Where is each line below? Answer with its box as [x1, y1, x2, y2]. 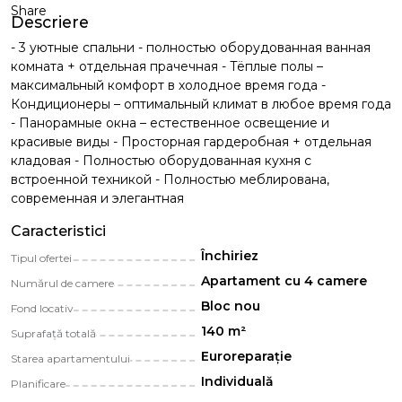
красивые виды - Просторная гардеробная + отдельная [11, 134, 371, 150]
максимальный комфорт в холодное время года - [11, 77, 326, 93]
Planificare [11, 377, 66, 390]
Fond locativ [11, 301, 74, 315]
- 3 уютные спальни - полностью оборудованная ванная [11, 39, 371, 56]
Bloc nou [201, 298, 260, 314]
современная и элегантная [11, 190, 184, 206]
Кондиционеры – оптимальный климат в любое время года [11, 96, 391, 112]
